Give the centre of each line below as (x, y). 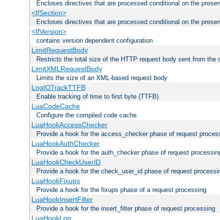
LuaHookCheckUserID (66, 162)
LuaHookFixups (55, 180)
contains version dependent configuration (95, 40)
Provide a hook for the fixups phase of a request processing (121, 190)
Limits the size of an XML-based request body (102, 78)
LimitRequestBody (59, 50)
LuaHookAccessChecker (69, 124)
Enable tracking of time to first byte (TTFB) (97, 96)
